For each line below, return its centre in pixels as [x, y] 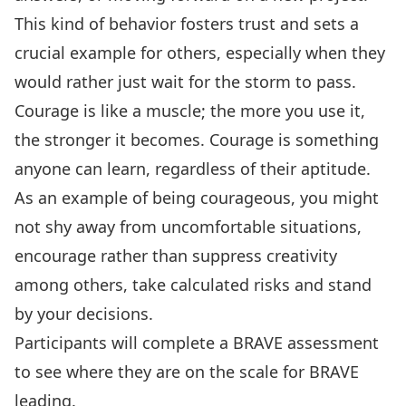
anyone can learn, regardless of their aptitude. [193, 169]
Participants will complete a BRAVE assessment [197, 343]
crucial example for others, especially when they [200, 53]
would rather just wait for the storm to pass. [185, 82]
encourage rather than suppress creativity [176, 256]
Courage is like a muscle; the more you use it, [190, 111]
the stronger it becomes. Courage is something [197, 140]
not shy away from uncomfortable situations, [188, 227]
